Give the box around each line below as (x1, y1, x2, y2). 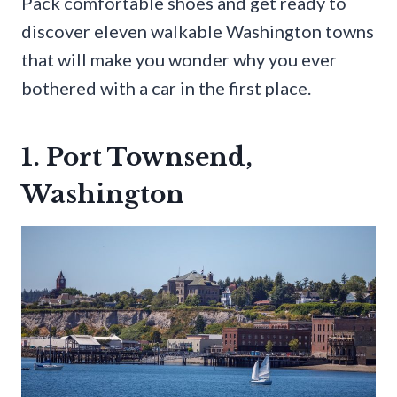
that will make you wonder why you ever (21, 48, 337, 70)
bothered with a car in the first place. (21, 76, 311, 98)
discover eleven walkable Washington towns (21, 19, 374, 42)
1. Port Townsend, (21, 141, 253, 173)
